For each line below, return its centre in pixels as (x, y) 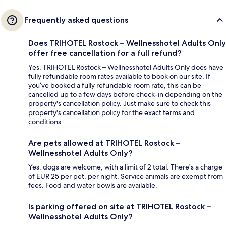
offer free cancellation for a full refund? (105, 53)
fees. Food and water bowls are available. (93, 185)
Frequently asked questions (76, 20)
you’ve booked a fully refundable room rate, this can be (115, 85)
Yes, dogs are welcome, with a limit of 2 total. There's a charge (125, 167)
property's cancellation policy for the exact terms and (111, 112)
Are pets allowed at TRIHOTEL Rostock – (104, 143)
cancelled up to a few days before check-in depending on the (125, 94)
